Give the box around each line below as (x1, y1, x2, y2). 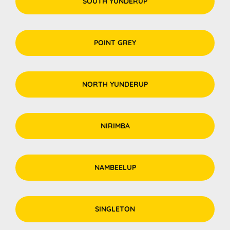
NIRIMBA (100, 121, 130, 131)
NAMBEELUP (94, 163, 136, 172)
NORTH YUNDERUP (82, 80, 148, 89)
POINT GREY (94, 38, 136, 48)
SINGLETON (95, 204, 135, 214)
